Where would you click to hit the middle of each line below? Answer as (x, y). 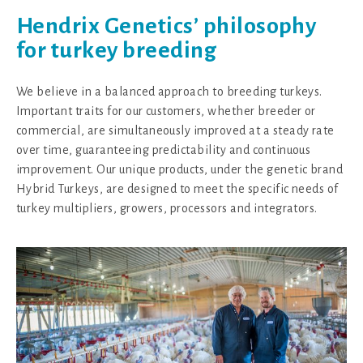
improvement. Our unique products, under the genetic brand (180, 169)
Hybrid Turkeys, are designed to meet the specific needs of (177, 189)
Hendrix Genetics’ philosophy (167, 26)
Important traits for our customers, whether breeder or (166, 111)
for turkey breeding (117, 50)
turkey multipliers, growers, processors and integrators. (167, 208)
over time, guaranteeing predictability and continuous (164, 150)
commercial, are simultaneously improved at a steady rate (175, 130)
